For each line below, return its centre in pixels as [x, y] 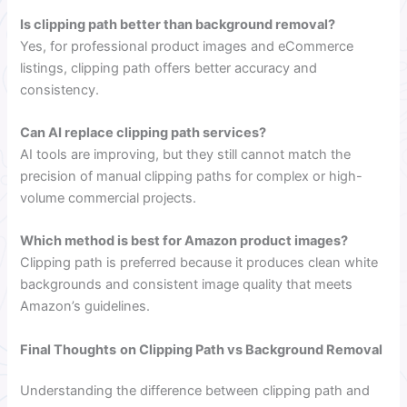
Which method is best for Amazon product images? [184, 241]
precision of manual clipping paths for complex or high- [192, 176]
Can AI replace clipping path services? [144, 132]
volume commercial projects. [109, 198]
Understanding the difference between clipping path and [195, 391]
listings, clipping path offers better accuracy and [169, 68]
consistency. [60, 89]
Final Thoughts [69, 349]
